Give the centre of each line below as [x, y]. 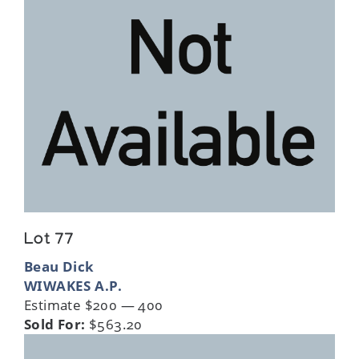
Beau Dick [59, 266]
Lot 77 [49, 241]
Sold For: [55, 324]
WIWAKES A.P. [73, 285]
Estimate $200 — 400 [94, 305]
